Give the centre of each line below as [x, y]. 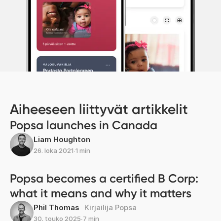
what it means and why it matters [101, 193]
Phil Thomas [56, 207]
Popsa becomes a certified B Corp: [104, 178]
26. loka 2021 [54, 150]
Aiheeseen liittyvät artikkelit [99, 109]
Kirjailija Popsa [110, 207]
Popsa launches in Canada [84, 125]
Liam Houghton [62, 139]
